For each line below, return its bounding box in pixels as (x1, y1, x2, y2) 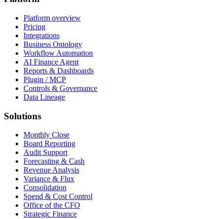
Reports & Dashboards (23, 66, 94, 75)
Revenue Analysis (23, 166, 79, 175)
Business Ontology (23, 40, 82, 48)
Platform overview (23, 13, 81, 22)
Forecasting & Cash (23, 157, 85, 166)
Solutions (4, 110, 41, 121)
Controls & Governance (23, 84, 97, 92)
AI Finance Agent (23, 57, 79, 66)
